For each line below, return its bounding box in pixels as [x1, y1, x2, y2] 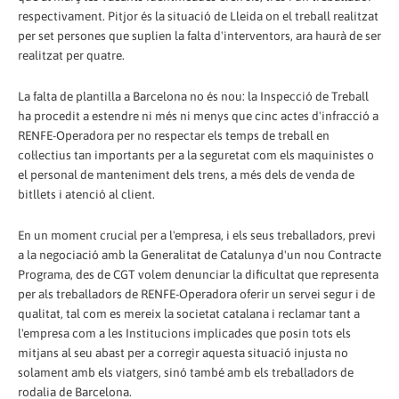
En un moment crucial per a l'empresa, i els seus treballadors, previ [18, 228, 376, 242]
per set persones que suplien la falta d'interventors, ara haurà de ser [18, 28, 381, 44]
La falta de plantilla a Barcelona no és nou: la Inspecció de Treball [18, 89, 369, 104]
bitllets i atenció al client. [18, 187, 155, 202]
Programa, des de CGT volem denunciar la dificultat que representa [18, 267, 379, 281]
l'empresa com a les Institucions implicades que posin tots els [18, 326, 351, 340]
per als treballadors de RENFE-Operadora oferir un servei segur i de [18, 287, 375, 301]
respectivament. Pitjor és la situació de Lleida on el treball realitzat [18, 9, 379, 24]
